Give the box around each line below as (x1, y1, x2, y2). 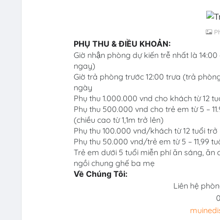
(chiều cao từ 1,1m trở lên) (73, 114, 164, 125)
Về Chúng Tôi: (73, 168, 128, 179)
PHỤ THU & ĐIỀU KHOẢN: (73, 38, 171, 49)
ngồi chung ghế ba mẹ (73, 158, 155, 168)
